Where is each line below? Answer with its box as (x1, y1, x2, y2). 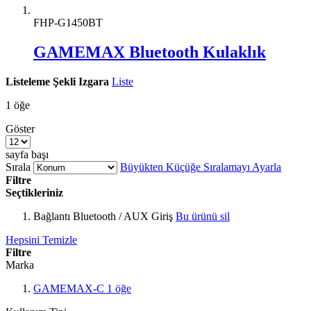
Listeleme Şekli (6, 75, 76, 87)
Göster (6, 122, 35, 135)
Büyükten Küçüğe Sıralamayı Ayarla (120, 160, 281, 173)
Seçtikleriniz (6, 186, 63, 199)
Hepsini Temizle (6, 233, 77, 246)
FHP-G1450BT (33, 16, 103, 28)
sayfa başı (6, 148, 49, 160)
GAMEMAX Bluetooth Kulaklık (33, 42, 266, 61)
